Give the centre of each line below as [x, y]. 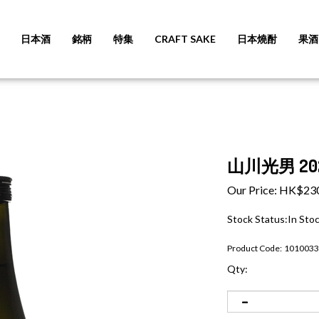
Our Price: [252, 190]
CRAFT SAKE [185, 39]
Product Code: [255, 248]
